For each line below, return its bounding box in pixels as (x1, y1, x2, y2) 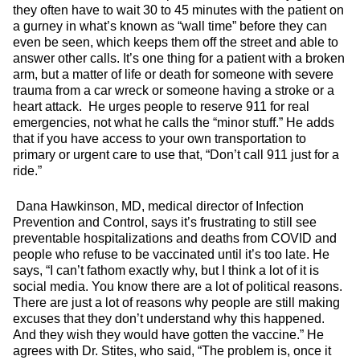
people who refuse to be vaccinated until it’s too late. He (13, 247, 329, 261)
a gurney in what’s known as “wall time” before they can (13, 19, 327, 33)
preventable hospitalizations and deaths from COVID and (13, 231, 337, 245)
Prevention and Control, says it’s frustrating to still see (13, 215, 317, 229)
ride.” (13, 164, 42, 178)
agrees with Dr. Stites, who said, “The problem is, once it (13, 344, 331, 358)
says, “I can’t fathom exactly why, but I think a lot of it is (13, 264, 319, 277)
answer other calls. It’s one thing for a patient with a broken (13, 51, 345, 65)
